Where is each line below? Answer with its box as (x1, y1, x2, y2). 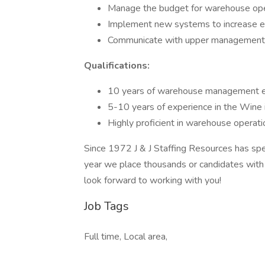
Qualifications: (84, 59, 150, 72)
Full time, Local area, (84, 230, 167, 243)
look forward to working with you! (84, 174, 221, 187)
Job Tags (84, 198, 129, 214)
